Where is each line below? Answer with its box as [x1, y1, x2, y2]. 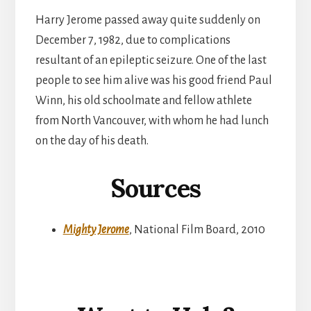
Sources [110, 172, 201, 205]
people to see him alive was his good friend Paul [35, 74, 272, 87]
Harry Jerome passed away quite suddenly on [35, 14, 260, 27]
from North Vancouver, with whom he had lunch [35, 115, 269, 128]
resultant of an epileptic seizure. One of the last [35, 54, 267, 67]
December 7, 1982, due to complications [35, 34, 230, 47]
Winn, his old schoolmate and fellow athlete [35, 94, 252, 108]
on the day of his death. [35, 135, 149, 148]
